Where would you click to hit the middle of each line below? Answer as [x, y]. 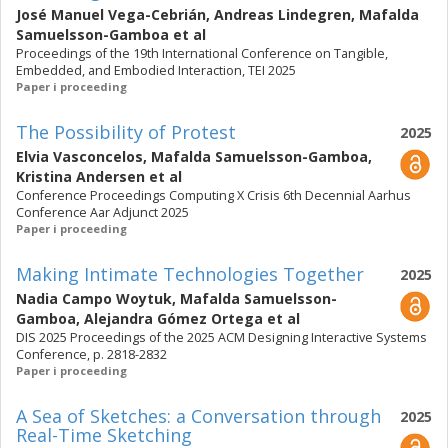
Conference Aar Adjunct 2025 [102, 212]
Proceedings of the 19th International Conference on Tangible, [202, 53]
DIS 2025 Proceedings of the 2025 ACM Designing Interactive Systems [221, 337]
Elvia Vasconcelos [79, 156]
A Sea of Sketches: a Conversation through [198, 416]
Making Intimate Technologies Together [190, 274]
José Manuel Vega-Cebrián [111, 14]
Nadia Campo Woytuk [94, 298]
